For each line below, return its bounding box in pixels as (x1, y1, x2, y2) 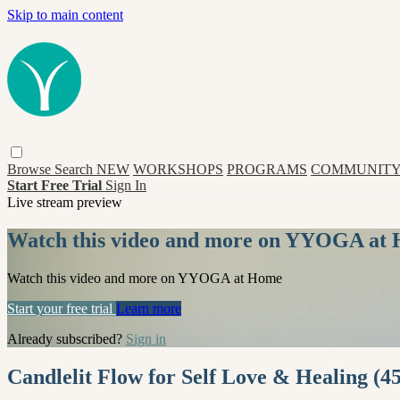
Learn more (116, 300, 181, 316)
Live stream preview (7, 194, 122, 210)
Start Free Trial (7, 177, 105, 193)
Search (54, 161, 96, 177)
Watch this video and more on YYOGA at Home (7, 270, 282, 286)
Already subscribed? (7, 330, 126, 346)
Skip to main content (7, 7, 123, 22)
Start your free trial (7, 300, 116, 316)
